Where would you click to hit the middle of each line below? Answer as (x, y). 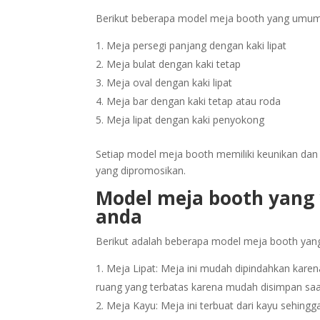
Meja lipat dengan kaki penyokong (186, 119)
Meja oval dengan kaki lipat (170, 82)
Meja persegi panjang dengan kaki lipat (197, 45)
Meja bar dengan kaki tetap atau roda (194, 101)
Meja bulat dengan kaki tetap (174, 64)
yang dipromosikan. (141, 170)
